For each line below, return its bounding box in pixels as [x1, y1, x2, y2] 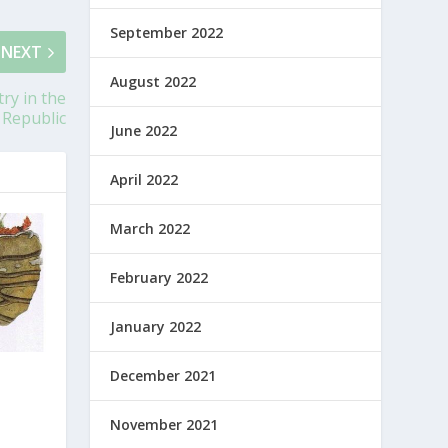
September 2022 [110, 23, 224, 42]
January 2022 [110, 317, 202, 336]
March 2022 [110, 219, 191, 238]
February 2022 [110, 268, 209, 287]
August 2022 [110, 72, 197, 91]
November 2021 [110, 415, 219, 434]
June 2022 [110, 121, 178, 140]
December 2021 [110, 366, 217, 385]
